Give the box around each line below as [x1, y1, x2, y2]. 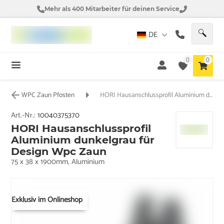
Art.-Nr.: [11, 108, 38, 121]
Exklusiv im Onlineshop [11, 193, 83, 206]
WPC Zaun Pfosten [21, 89, 75, 101]
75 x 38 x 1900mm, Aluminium [11, 155, 105, 168]
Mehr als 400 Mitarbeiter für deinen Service [44, 5, 179, 12]
